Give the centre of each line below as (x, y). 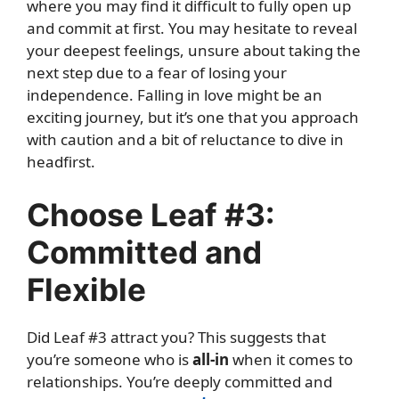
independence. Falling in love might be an (175, 95)
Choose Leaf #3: (151, 214)
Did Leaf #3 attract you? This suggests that (176, 337)
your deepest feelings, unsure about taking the (194, 50)
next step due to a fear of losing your (157, 73)
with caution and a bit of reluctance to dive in (185, 139)
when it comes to (291, 359)
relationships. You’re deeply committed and (179, 381)
